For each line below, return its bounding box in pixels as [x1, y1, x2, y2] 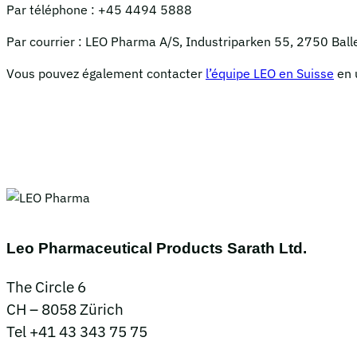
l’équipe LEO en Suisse [206, 65, 334, 82]
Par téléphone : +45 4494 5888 [6, 2, 192, 18]
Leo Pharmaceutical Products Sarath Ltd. [6, 239, 307, 257]
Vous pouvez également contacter [6, 65, 206, 82]
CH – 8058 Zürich [6, 299, 124, 319]
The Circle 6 [6, 277, 86, 296]
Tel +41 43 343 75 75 [6, 321, 147, 341]
